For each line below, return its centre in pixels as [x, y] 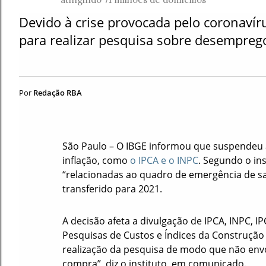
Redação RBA [58, 92]
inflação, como [96, 160]
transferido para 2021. [112, 189]
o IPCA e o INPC [164, 160]
